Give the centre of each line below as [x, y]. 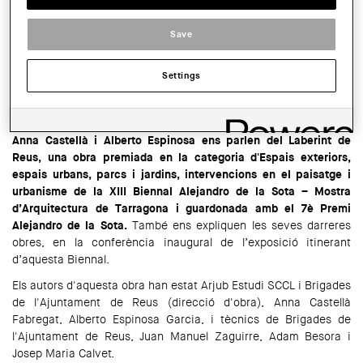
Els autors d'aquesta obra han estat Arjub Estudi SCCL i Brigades [181, 285]
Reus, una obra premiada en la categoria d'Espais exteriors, [181, 157]
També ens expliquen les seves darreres [239, 225]
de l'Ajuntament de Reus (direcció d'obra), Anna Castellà [181, 302]
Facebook [77, 106]
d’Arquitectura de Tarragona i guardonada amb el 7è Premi [181, 208]
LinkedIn [119, 106]
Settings [181, 75]
